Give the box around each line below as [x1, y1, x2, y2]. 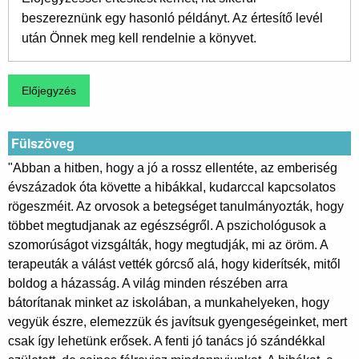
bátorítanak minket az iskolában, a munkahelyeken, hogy [8, 295, 329, 309]
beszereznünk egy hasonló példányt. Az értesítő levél [22, 11, 323, 26]
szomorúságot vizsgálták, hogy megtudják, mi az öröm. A [8, 237, 328, 252]
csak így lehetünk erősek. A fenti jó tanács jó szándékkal [8, 333, 325, 348]
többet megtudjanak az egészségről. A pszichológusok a [8, 218, 326, 232]
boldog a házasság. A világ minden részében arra [8, 276, 288, 290]
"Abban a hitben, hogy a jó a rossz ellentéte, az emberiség [8, 160, 337, 175]
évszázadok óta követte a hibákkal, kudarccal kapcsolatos [8, 179, 336, 194]
